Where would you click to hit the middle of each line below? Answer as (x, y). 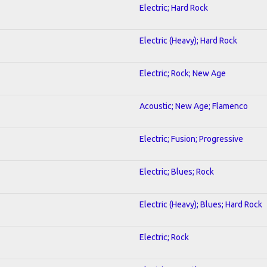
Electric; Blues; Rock (177, 171)
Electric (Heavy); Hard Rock (188, 40)
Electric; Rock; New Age (183, 73)
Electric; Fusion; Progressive (191, 139)
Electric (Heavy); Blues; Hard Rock (201, 204)
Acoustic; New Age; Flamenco (194, 106)
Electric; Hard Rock (174, 7)
